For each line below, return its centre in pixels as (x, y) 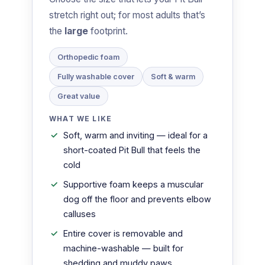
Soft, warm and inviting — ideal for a (135, 135)
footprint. (108, 31)
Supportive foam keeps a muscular (133, 185)
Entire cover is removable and (123, 234)
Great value (79, 96)
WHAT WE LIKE (81, 119)
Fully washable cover (96, 77)
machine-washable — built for (123, 248)
